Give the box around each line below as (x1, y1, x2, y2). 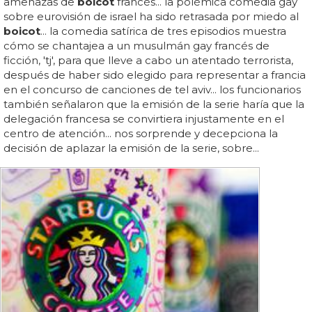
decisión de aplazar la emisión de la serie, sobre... (3, 141, 259, 155)
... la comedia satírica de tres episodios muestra (40, 24, 286, 38)
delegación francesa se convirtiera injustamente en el (3, 111, 284, 125)
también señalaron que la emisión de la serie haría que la (3, 97, 304, 111)
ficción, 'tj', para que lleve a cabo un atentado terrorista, (3, 53, 293, 67)
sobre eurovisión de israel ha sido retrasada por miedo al (3, 9, 299, 23)
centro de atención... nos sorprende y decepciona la (3, 126, 278, 140)
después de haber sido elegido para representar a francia (3, 68, 306, 81)
